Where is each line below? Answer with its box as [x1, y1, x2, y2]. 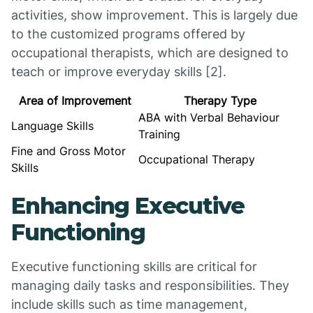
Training [138, 127, 180, 141]
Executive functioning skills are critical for [11, 259, 257, 274]
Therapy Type [184, 94, 256, 108]
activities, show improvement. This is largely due [11, 8, 298, 22]
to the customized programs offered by [11, 27, 245, 41]
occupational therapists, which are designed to [11, 45, 289, 60]
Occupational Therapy [138, 152, 255, 166]
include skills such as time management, [11, 297, 247, 312]
